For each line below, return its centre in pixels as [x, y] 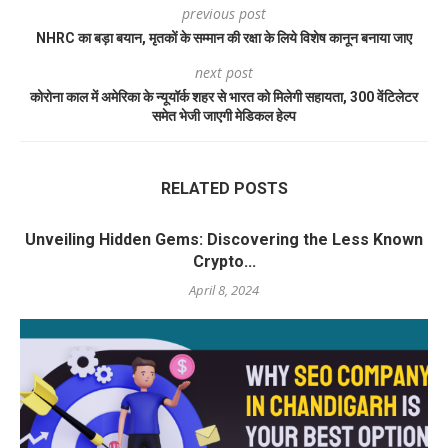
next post [224, 72]
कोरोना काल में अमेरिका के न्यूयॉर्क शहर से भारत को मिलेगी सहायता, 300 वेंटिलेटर [224, 96]
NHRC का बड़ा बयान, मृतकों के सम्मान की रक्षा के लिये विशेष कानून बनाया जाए [224, 37]
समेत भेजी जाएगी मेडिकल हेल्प [224, 115]
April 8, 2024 [224, 289]
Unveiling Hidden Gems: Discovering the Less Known [224, 239]
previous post [224, 13]
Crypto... [224, 261]
